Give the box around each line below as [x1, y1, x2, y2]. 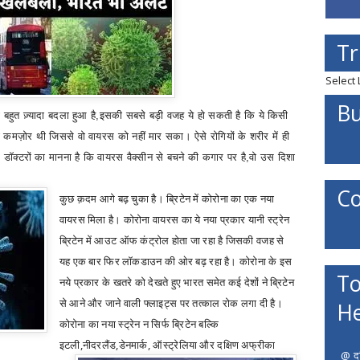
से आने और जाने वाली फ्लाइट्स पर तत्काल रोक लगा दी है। [59, 296, 283, 310]
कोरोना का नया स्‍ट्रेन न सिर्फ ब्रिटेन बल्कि [59, 317, 219, 331]
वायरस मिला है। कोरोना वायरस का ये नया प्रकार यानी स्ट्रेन [59, 212, 290, 227]
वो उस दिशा [249, 151, 296, 163]
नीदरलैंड [82, 337, 117, 352]
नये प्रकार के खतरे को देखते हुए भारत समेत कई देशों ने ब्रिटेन [59, 275, 294, 289]
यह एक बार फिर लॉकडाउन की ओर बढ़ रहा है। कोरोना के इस [59, 254, 292, 268]
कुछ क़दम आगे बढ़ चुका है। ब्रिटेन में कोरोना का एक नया [59, 191, 275, 206]
